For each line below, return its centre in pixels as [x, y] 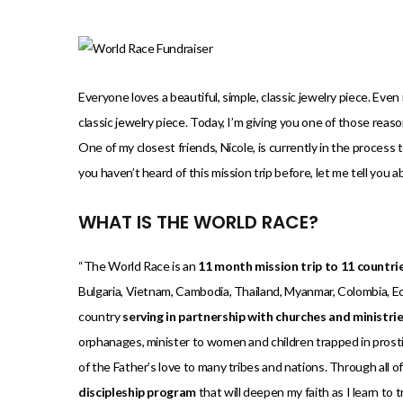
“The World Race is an [139, 266]
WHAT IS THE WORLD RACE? [198, 223]
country [101, 317]
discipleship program [138, 392]
